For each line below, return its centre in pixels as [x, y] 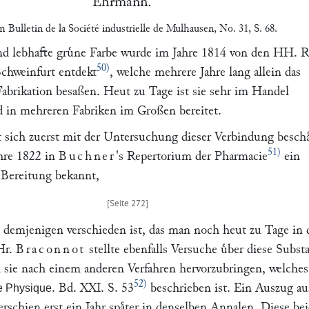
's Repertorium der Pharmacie [191, 156]
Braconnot [51, 249]
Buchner [87, 156]
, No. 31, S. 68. [245, 28]
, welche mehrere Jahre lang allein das [205, 72]
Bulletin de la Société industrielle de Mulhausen [111, 28]
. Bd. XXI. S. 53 [93, 288]
